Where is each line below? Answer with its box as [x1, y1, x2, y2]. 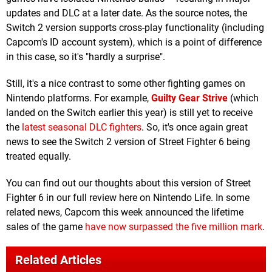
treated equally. [6, 150, 71, 162]
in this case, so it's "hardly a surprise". [6, 50, 165, 63]
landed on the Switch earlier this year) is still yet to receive [6, 106, 253, 118]
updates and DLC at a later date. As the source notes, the [6, 7, 247, 19]
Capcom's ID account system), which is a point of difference [6, 36, 262, 48]
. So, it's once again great [141, 121, 248, 133]
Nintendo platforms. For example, [6, 92, 151, 104]
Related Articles [15, 252, 101, 267]
